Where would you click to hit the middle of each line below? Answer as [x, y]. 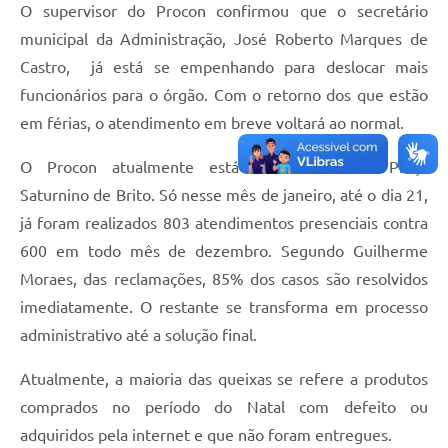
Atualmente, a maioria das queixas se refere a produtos [224, 379]
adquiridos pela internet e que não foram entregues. [206, 435]
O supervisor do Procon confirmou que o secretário [224, 11]
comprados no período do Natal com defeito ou [224, 407]
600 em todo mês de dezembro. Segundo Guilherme [224, 251]
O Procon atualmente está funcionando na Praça [224, 167]
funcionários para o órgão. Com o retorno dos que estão [224, 95]
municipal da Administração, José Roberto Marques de [224, 39]
